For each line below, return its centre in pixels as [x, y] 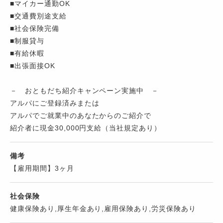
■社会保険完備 [35, 29]
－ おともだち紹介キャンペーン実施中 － [85, 91]
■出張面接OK [33, 66]
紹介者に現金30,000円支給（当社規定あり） [86, 128]
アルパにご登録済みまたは [55, 103]
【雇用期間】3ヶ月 [42, 168]
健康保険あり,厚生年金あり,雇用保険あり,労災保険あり [103, 209]
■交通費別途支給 [38, 16]
